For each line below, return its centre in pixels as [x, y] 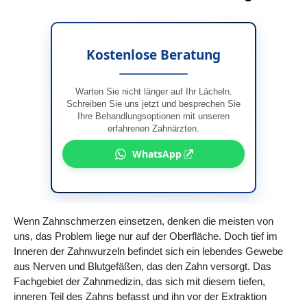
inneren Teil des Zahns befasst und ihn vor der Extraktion [140, 297]
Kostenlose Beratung [153, 55]
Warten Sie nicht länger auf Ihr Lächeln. [153, 91]
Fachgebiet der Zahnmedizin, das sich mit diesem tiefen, [139, 282]
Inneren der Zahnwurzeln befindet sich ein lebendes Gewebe [148, 251]
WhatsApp [157, 154]
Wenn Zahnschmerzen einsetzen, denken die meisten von [144, 221]
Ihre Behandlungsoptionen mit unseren [153, 116]
